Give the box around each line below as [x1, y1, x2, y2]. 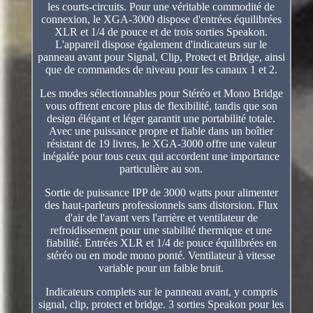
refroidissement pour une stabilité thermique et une [50, 224, 272, 236]
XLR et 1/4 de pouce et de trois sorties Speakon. [54, 25, 268, 38]
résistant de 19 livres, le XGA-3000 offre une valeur [46, 137, 276, 150]
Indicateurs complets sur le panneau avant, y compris [45, 285, 277, 298]
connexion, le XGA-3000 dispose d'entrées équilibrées [41, 13, 282, 25]
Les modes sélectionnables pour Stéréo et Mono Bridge [39, 87, 283, 99]
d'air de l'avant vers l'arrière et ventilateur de [64, 211, 258, 224]
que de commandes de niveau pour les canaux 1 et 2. [45, 63, 277, 75]
